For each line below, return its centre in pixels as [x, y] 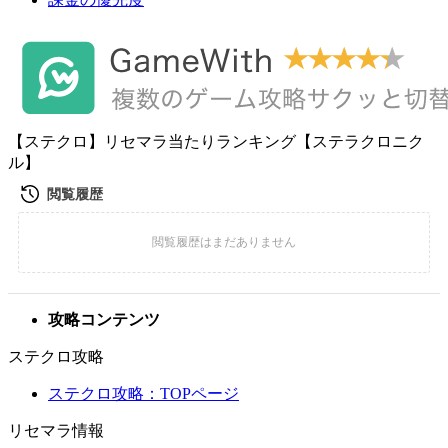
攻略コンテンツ [104, 319]
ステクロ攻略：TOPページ [143, 393]
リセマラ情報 [56, 430]
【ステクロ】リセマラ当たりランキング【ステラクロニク [216, 141]
